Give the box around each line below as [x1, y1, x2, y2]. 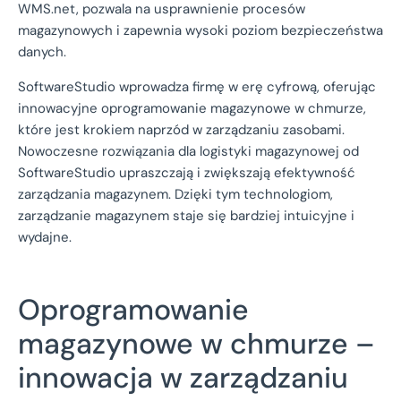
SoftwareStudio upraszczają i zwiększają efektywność [18, 163, 355, 182]
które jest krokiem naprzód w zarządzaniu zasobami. [18, 120, 345, 139]
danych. [18, 43, 66, 62]
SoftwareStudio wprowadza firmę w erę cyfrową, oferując [18, 77, 376, 96]
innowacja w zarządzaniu [18, 358, 348, 397]
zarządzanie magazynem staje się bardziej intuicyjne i [18, 206, 354, 225]
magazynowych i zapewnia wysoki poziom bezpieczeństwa [18, 21, 383, 40]
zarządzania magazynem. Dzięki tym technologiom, [18, 184, 333, 203]
